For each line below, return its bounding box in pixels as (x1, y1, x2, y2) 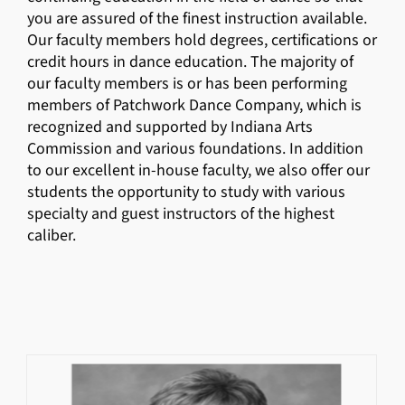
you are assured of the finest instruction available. (27, 7, 367, 29)
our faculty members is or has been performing (27, 72, 347, 94)
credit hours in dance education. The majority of (27, 51, 353, 72)
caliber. (27, 224, 76, 246)
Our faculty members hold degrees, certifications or (27, 29, 377, 51)
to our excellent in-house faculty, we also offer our (27, 159, 370, 181)
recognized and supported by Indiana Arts (27, 116, 313, 137)
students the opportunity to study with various (27, 181, 345, 202)
